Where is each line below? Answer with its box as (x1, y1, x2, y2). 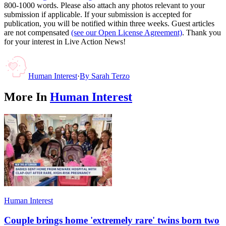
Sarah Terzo (91, 71, 130, 80)
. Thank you (182, 28, 221, 37)
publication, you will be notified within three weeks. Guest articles (4, 19, 214, 28)
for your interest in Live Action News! (4, 37, 126, 46)
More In (4, 90, 47, 104)
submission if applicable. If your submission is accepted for (4, 10, 191, 19)
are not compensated (4, 28, 69, 37)
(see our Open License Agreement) (71, 28, 182, 37)
